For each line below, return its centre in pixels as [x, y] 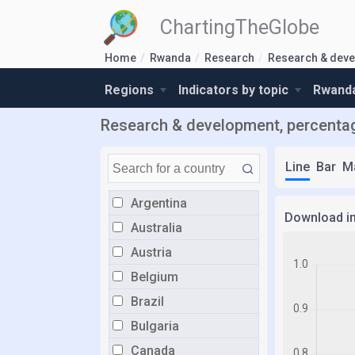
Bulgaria [155, 326]
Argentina [159, 203]
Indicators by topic [235, 90]
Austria [151, 252]
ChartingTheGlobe [240, 27]
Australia [157, 228]
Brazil [147, 302]
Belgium [155, 277]
